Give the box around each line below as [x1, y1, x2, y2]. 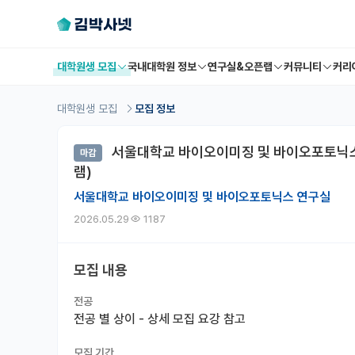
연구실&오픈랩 [208, 60, 273, 73]
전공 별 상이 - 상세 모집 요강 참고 [74, 311, 246, 327]
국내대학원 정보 [128, 60, 197, 73]
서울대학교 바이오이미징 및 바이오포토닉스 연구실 [74, 189, 330, 205]
